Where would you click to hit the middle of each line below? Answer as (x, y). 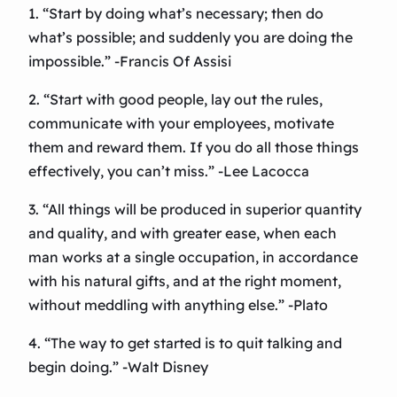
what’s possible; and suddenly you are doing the (191, 38)
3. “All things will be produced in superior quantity (195, 210)
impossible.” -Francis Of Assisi (130, 62)
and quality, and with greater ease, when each (183, 234)
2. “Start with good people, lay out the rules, (175, 100)
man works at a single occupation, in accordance (193, 257)
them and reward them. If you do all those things (194, 148)
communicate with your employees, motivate (181, 124)
